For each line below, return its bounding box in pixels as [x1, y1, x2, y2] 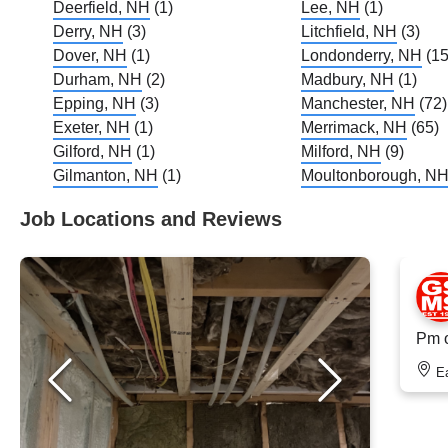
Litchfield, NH [301, 22, 398, 40]
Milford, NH [301, 142, 382, 160]
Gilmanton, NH [53, 166, 158, 184]
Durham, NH [53, 70, 142, 88]
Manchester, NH [301, 94, 416, 112]
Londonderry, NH [301, 46, 423, 64]
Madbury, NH [301, 70, 395, 88]
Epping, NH [53, 94, 136, 112]
